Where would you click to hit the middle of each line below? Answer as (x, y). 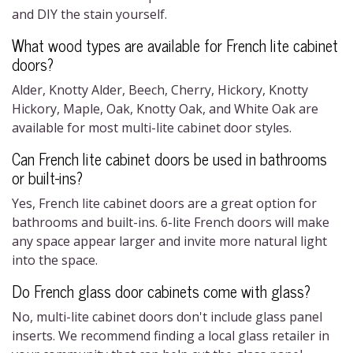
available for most (67, 128)
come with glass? (255, 291)
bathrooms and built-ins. (86, 222)
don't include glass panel (248, 317)
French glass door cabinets (117, 291)
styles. (273, 128)
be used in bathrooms (258, 159)
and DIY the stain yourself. (93, 14)
